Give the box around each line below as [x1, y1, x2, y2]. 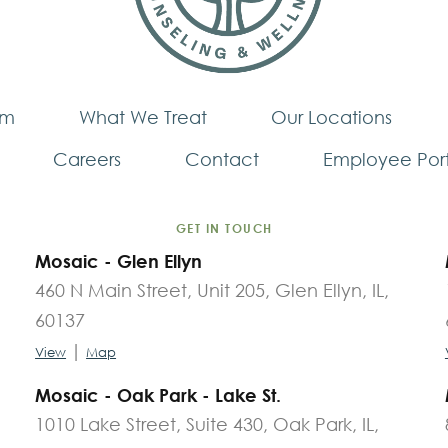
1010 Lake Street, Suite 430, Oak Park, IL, [35, 412, 380, 435]
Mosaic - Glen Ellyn [35, 249, 203, 272]
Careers [52, 147, 121, 170]
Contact [184, 147, 259, 170]
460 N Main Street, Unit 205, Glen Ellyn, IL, [35, 278, 390, 301]
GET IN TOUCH [175, 219, 273, 236]
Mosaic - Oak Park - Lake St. [35, 383, 282, 406]
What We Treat [79, 105, 207, 128]
